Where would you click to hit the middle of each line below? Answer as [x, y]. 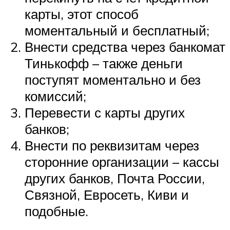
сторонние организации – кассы [122, 161]
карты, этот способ [82, 14]
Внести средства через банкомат [125, 46]
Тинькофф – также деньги [104, 63]
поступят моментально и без [113, 79]
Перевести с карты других [105, 112]
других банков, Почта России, [115, 178]
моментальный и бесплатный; [117, 30]
